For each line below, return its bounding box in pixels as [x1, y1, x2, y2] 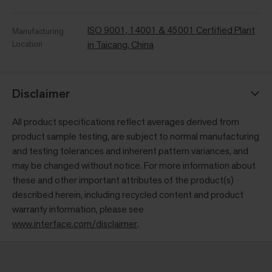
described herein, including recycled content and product [12, 188, 243, 202]
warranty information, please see [12, 203, 144, 216]
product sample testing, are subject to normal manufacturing [12, 130, 259, 143]
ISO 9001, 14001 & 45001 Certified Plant [87, 24, 255, 37]
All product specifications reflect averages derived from [12, 115, 239, 129]
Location [12, 38, 42, 50]
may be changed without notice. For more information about [12, 159, 256, 172]
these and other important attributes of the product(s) [12, 174, 234, 187]
